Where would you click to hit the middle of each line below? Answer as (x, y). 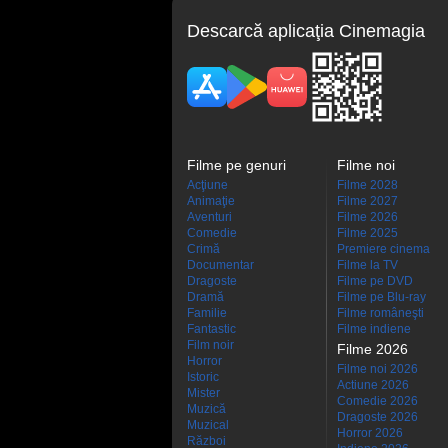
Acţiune (207, 185)
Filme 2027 (367, 201)
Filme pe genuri (236, 165)
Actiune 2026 (373, 385)
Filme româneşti (380, 313)
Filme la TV (367, 265)
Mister (203, 393)
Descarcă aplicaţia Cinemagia (306, 31)
